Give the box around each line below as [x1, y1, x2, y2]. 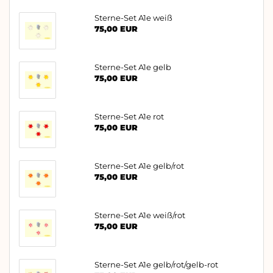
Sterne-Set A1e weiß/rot [94, 210, 185, 220]
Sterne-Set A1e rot [94, 111, 164, 121]
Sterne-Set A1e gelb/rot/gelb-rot [94, 259, 218, 269]
